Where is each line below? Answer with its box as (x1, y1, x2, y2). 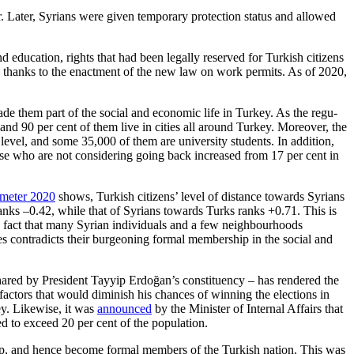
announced (97, 302, 152, 316)
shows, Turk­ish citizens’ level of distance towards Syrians (55, 190, 345, 204)
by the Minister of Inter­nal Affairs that (152, 302, 343, 316)
